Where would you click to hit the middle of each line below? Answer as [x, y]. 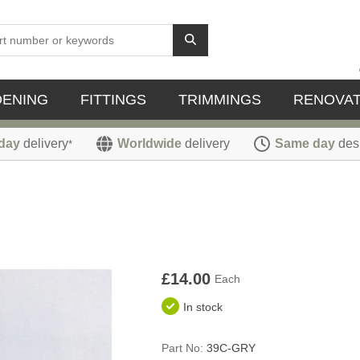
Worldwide [149, 143]
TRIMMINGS [220, 100]
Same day [305, 143]
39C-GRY [231, 348]
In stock [202, 307]
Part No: [182, 348]
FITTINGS [113, 100]
